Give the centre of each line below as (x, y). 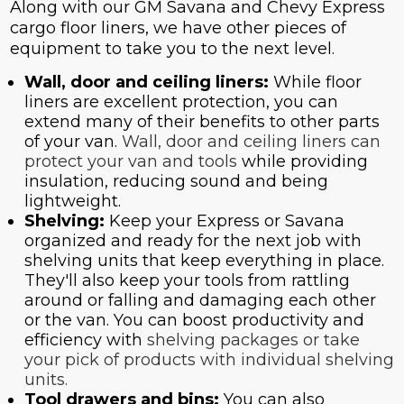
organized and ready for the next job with (193, 241)
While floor (317, 83)
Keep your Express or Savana (224, 221)
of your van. (73, 142)
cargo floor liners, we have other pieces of (178, 28)
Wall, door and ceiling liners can (251, 142)
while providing (302, 162)
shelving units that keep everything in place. (204, 261)
